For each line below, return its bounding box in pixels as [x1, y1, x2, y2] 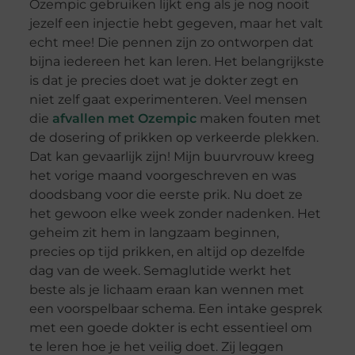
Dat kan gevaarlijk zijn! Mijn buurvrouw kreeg [29, 149, 315, 165]
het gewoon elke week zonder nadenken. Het [29, 206, 321, 222]
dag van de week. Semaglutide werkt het [29, 263, 292, 279]
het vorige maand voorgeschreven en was [29, 168, 296, 184]
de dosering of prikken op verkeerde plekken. [29, 130, 319, 146]
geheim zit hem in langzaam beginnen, [29, 225, 279, 241]
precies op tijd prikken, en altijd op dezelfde [29, 244, 305, 260]
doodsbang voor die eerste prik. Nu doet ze [29, 187, 303, 203]
